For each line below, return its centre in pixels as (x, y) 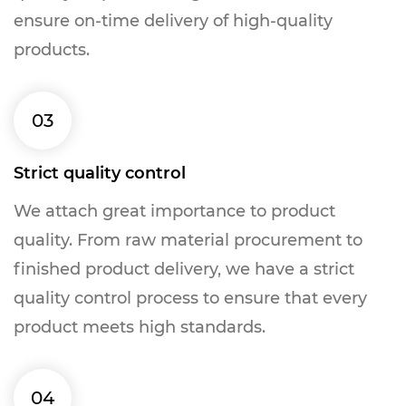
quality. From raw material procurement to (188, 240)
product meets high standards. (140, 327)
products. (52, 50)
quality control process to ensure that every (190, 298)
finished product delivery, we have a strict (184, 269)
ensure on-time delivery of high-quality (173, 21)
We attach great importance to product (174, 211)
